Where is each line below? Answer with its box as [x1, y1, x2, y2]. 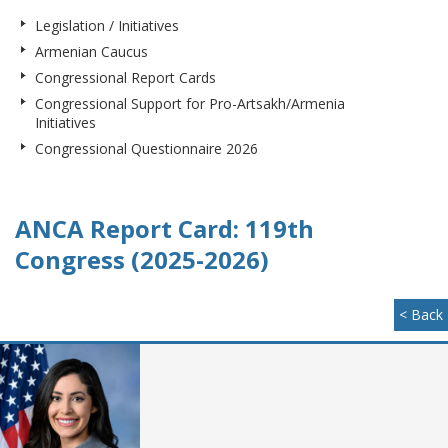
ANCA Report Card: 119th [15, 212, 314, 245]
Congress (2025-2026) [15, 243, 269, 276]
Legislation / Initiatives [35, 16, 179, 35]
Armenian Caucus [35, 42, 148, 61]
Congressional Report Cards [35, 68, 216, 87]
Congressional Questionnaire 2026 [35, 139, 258, 158]
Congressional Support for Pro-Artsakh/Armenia [35, 94, 345, 113]
